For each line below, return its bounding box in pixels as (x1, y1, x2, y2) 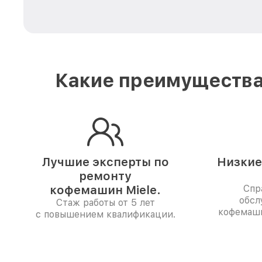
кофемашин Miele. (50, 183, 161, 197)
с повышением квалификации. (35, 209, 175, 220)
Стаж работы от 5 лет (56, 197, 155, 208)
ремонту (79, 169, 132, 183)
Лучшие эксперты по (42, 155, 169, 169)
